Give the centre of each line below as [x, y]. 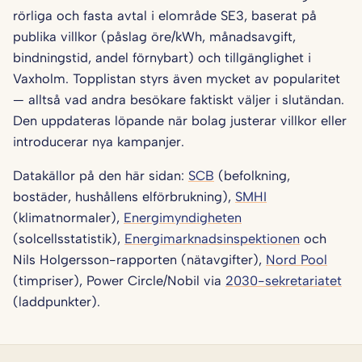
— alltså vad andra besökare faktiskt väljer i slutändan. [179, 99]
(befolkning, [252, 175]
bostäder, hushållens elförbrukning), [124, 196]
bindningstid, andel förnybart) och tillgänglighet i [162, 57]
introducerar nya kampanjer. [99, 141]
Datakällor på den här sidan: [101, 175]
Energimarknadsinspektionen [212, 238]
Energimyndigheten [183, 217]
